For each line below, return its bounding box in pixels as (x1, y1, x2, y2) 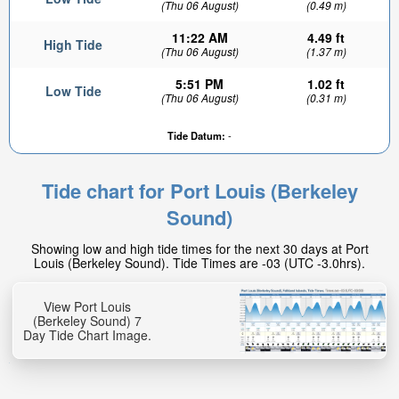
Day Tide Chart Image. (23, 326, 151, 344)
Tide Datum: (167, 128, 225, 142)
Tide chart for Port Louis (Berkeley (41, 176, 358, 205)
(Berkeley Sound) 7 (33, 312, 142, 330)
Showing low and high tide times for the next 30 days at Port (30, 240, 369, 257)
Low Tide (45, 82, 102, 100)
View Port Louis (44, 297, 131, 315)
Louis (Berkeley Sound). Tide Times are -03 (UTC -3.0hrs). (34, 254, 365, 272)
